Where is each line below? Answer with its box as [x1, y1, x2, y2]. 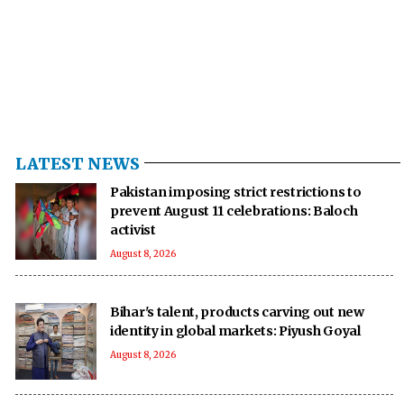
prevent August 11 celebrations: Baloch [110, 202, 358, 219]
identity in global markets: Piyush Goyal [110, 322, 361, 339]
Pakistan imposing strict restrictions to [110, 183, 362, 200]
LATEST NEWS [15, 152, 140, 174]
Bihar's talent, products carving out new [110, 303, 364, 320]
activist [110, 221, 156, 238]
